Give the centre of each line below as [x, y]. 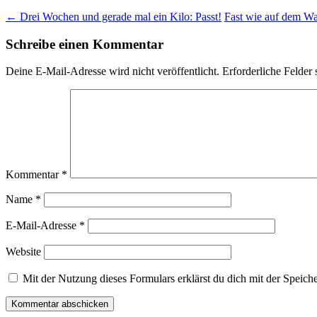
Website [23, 252]
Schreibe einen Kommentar [85, 44]
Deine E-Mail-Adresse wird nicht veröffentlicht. [113, 71]
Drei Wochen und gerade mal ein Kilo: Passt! [119, 16]
